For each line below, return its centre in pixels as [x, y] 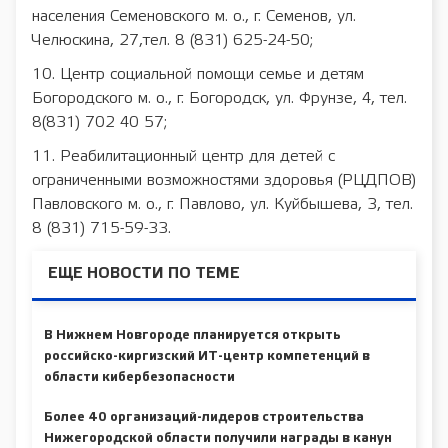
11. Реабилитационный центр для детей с [183, 156]
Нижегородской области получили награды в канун [218, 438]
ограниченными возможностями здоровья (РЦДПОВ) [224, 180]
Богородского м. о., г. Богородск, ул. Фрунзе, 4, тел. [219, 98]
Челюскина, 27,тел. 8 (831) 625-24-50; [172, 40]
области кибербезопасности [139, 377]
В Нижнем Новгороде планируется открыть [192, 335]
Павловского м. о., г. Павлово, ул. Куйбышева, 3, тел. [222, 204]
